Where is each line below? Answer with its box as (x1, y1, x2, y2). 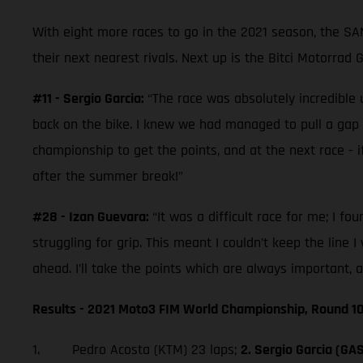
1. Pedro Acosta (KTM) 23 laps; (32, 340, 241, 359)
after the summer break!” (32, 166, 183, 186)
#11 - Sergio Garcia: (32, 88, 147, 108)
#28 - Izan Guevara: (32, 207, 152, 226)
